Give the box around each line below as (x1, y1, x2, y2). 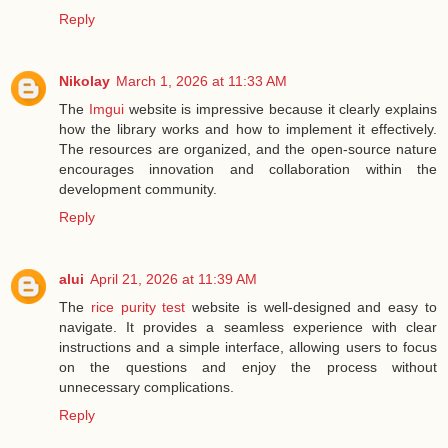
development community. (59, 180, 217, 197)
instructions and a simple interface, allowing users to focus (59, 338, 437, 355)
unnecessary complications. (59, 378, 234, 395)
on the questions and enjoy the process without (59, 358, 437, 375)
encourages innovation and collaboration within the (59, 160, 437, 177)
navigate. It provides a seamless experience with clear (59, 318, 437, 335)
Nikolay (59, 72, 110, 89)
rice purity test (90, 298, 186, 315)
